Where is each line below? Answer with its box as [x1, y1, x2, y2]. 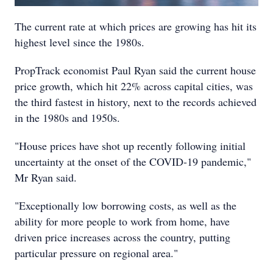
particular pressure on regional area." [15, 246, 178, 260]
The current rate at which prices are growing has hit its [15, 19, 257, 34]
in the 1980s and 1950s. [15, 110, 120, 125]
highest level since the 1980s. [15, 35, 144, 49]
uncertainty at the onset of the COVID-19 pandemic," [15, 154, 251, 169]
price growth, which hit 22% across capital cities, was [15, 79, 253, 93]
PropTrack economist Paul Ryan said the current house [15, 63, 256, 77]
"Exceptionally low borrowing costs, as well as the [15, 198, 236, 213]
